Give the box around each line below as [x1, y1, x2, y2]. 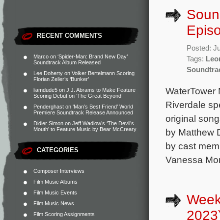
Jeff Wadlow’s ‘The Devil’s [72, 120, 134, 126]
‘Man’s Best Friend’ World [73, 104, 133, 110]
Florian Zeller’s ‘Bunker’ [33, 76, 89, 82]
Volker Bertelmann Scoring [72, 70, 135, 76]
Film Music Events [33, 190, 77, 195]
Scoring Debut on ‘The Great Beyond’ [33, 93, 122, 99]
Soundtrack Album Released [33, 59, 101, 65]
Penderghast [33, 104, 64, 110]
